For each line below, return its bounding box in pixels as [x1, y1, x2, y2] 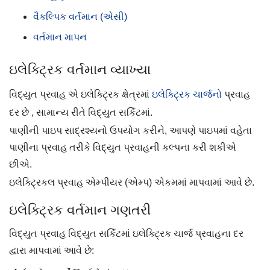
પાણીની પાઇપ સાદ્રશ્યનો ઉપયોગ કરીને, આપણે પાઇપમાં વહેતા [9, 125, 252, 136]
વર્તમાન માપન [33, 32, 87, 42]
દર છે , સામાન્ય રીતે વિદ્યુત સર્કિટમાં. [9, 107, 152, 118]
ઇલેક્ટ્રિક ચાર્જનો [152, 89, 222, 99]
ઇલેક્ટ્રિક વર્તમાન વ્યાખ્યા [9, 62, 151, 77]
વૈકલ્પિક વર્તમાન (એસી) [33, 11, 127, 22]
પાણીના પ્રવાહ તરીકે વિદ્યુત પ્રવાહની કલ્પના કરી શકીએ [9, 142, 236, 152]
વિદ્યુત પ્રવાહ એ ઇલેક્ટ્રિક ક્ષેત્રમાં [9, 89, 152, 99]
